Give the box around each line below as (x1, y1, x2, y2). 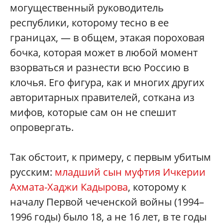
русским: (10, 165, 55, 179)
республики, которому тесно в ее (10, 15, 169, 29)
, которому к (128, 180, 186, 194)
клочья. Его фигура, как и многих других (10, 75, 204, 89)
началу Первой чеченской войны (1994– (10, 195, 204, 209)
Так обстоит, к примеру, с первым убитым (10, 150, 211, 164)
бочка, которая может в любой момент (10, 45, 198, 59)
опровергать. (10, 120, 74, 134)
